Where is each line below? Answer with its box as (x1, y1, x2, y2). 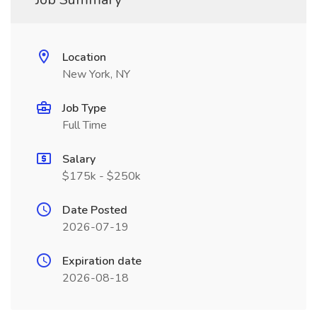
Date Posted (62, 202, 127, 218)
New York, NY (62, 67, 130, 82)
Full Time (62, 117, 107, 133)
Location (62, 50, 106, 65)
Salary (62, 151, 96, 167)
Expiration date (62, 253, 142, 269)
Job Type (62, 100, 106, 116)
